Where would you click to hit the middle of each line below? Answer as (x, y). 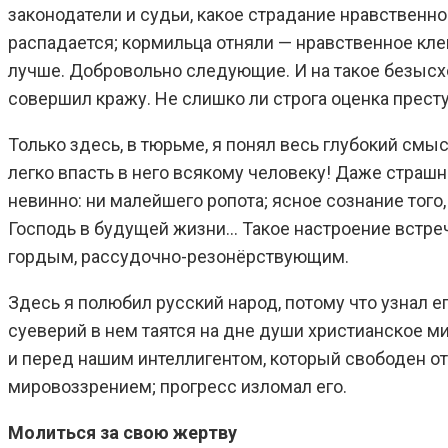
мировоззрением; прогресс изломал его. (177, 386)
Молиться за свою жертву (122, 432)
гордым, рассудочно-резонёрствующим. (178, 256)
